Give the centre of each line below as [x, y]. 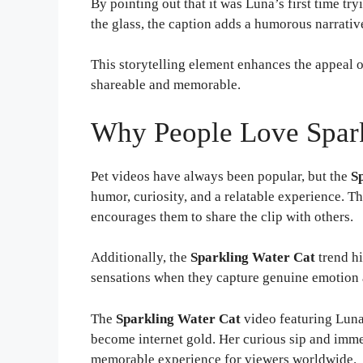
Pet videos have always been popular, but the [221, 176]
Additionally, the [141, 258]
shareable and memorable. [166, 85]
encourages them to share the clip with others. [222, 216]
